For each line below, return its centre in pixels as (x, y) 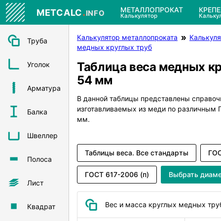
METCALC (59, 12)
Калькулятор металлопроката (127, 37)
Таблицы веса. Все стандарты (137, 152)
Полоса (39, 159)
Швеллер (42, 135)
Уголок (38, 64)
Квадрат (41, 206)
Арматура (44, 88)
